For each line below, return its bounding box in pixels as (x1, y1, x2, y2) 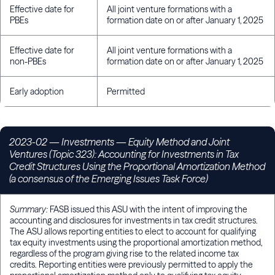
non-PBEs (10, 56, 46, 68)
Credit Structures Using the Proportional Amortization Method (9, 160, 265, 173)
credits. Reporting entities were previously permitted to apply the (10, 259, 253, 271)
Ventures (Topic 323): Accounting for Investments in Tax (9, 148, 239, 161)
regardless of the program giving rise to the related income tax (10, 248, 239, 260)
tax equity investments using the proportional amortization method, (10, 237, 262, 249)
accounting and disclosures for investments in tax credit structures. (10, 215, 258, 227)
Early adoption (10, 86, 64, 98)
